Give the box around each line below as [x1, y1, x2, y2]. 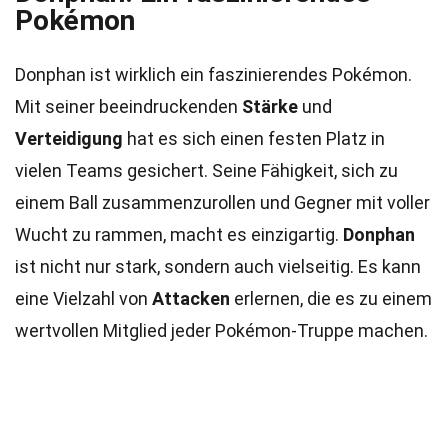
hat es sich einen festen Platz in [123, 128, 385, 149]
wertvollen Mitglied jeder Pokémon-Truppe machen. [15, 320, 428, 341]
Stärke [242, 96, 298, 117]
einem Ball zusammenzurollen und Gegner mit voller [15, 192, 430, 213]
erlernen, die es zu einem [230, 288, 432, 309]
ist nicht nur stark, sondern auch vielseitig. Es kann [15, 256, 421, 277]
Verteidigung [15, 128, 123, 149]
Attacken [152, 288, 230, 309]
